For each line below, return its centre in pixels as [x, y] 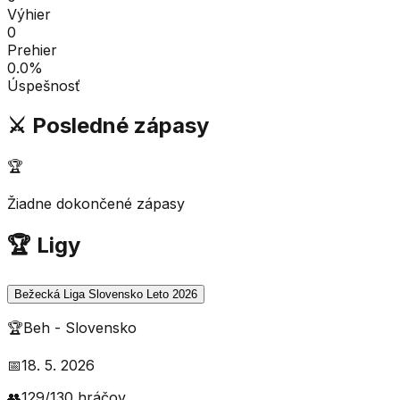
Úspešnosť [44, 85]
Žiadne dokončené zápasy [96, 203]
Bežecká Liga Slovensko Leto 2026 [106, 295]
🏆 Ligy [44, 246]
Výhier [29, 14]
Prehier [32, 50]
